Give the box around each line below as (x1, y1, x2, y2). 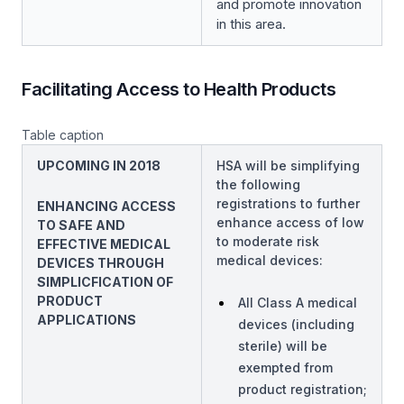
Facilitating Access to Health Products (22, 78, 336, 100)
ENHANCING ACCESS (37, 198, 176, 214)
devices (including (238, 317, 354, 332)
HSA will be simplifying (216, 158, 360, 173)
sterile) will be (238, 338, 327, 353)
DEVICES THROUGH (37, 255, 164, 271)
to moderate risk (216, 234, 319, 249)
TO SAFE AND (37, 217, 125, 233)
